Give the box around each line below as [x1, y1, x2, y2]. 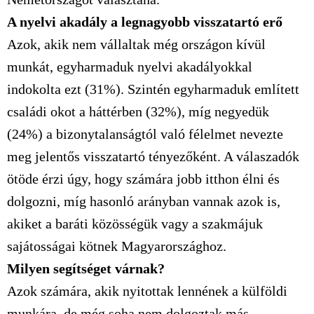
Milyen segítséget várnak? [7, 261, 165, 276]
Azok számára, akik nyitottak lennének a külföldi [7, 283, 287, 299]
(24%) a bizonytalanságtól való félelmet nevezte [7, 126, 283, 142]
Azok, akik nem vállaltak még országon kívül [7, 36, 266, 52]
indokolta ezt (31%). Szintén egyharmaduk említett [7, 81, 299, 97]
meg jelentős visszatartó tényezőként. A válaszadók [7, 149, 299, 164]
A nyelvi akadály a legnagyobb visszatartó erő [7, 14, 282, 29]
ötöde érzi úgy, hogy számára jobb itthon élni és [7, 171, 280, 186]
